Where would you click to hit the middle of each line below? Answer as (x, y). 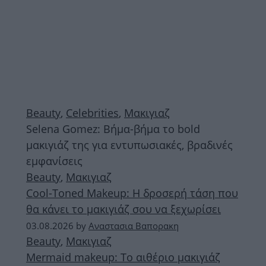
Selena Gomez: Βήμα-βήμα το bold (113, 129)
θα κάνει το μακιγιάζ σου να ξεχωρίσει (123, 209)
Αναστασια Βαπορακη (134, 226)
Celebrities (92, 113)
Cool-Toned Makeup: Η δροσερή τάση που (132, 193)
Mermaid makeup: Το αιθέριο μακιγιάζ (123, 257)
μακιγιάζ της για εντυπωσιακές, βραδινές (129, 145)
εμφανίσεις (54, 161)
